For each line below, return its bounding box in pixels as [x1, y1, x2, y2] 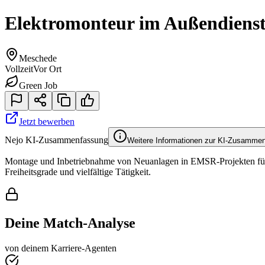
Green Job [19, 80, 57, 91]
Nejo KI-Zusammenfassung [5, 134, 108, 145]
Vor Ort [33, 63, 62, 74]
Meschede [19, 53, 57, 63]
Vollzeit [5, 63, 33, 74]
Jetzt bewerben [19, 116, 75, 127]
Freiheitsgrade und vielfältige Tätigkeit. [5, 166, 151, 177]
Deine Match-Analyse [5, 215, 135, 231]
